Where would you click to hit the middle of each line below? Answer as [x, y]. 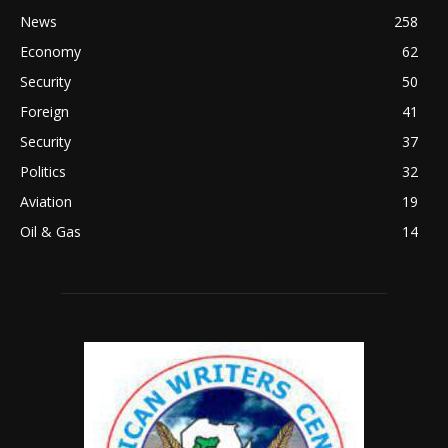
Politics [43, 171]
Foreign [44, 111]
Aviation [46, 201]
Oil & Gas [50, 231]
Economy [50, 51]
